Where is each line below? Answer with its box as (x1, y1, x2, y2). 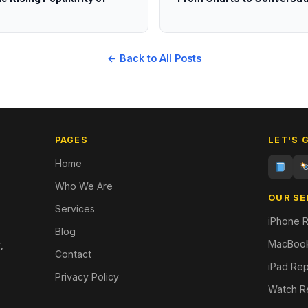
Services (54, 203, 95, 214)
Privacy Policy (54, 271, 119, 283)
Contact (54, 248, 91, 260)
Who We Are (54, 180, 113, 192)
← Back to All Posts (107, 52, 201, 64)
